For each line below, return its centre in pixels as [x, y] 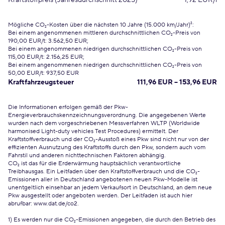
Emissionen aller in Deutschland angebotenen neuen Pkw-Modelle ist [103, 180]
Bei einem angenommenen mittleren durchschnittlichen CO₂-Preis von [104, 33]
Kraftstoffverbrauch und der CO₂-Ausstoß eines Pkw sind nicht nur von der [108, 139]
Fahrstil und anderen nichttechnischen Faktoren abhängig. [87, 155]
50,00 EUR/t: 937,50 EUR [43, 73]
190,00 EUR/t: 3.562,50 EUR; [48, 41]
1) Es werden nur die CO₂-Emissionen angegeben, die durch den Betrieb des [112, 220]
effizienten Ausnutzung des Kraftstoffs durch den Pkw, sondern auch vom [107, 147]
